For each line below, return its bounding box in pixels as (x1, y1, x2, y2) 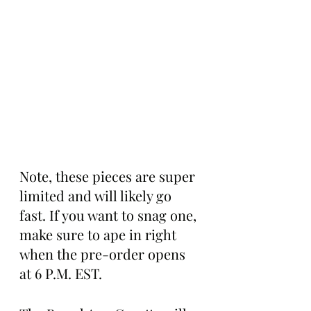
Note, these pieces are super (19, 166, 199, 185)
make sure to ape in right (19, 224, 180, 244)
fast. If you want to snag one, (19, 205, 200, 224)
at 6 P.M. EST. (19, 263, 102, 283)
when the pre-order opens (19, 244, 189, 263)
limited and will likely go (19, 185, 175, 205)
